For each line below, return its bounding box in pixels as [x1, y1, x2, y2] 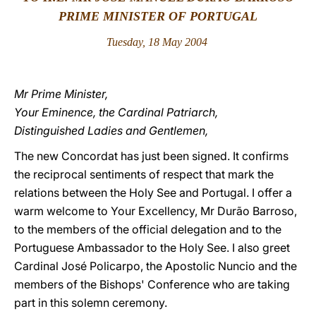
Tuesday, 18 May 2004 [106, 36, 207, 48]
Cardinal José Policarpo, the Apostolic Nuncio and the [14, 259, 297, 273]
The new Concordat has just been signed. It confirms [14, 149, 288, 163]
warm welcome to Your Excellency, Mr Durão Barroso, [14, 204, 297, 218]
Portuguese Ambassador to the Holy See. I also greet [14, 241, 290, 255]
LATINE [224, 17, 260, 30]
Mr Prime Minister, [14, 87, 108, 101]
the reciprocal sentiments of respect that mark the [14, 167, 274, 181]
